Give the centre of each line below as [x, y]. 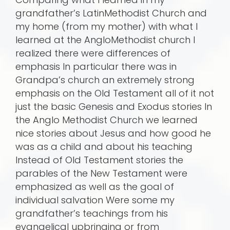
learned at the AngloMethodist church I [105, 40]
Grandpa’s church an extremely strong [105, 80]
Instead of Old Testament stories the [99, 160]
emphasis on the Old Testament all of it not [115, 93]
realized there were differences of [93, 53]
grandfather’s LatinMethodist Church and [111, 13]
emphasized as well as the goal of [95, 187]
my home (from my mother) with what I [107, 27]
